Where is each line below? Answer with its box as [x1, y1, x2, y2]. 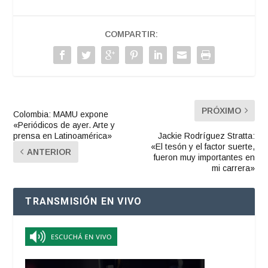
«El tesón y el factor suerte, [150, 141, 255, 151]
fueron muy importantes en [153, 152, 255, 162]
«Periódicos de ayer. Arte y [13, 120, 115, 130]
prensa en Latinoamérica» [13, 130, 112, 141]
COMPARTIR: [104, 29, 158, 39]
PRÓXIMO [201, 105, 241, 115]
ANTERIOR [27, 147, 72, 157]
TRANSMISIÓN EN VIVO [25, 195, 142, 207]
